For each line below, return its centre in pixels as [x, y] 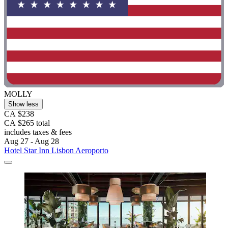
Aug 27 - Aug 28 [32, 141]
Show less [23, 104]
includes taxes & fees [38, 132]
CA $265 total [27, 123]
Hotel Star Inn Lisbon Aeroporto [56, 151]
